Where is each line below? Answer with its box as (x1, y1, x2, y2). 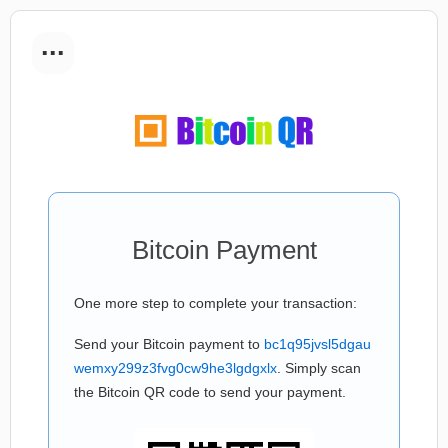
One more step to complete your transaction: (74, 295, 357, 311)
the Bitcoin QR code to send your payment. (74, 384, 346, 400)
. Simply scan (277, 360, 361, 376)
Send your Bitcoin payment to (74, 336, 264, 352)
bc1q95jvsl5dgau (264, 336, 371, 352)
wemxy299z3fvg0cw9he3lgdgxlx (74, 360, 277, 376)
